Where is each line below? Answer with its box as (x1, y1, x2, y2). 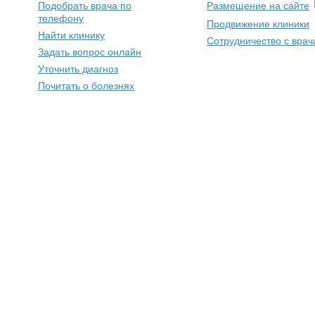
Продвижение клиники (207, 18, 309, 30)
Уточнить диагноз (38, 63, 118, 75)
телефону (38, 13, 84, 24)
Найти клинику (38, 30, 105, 41)
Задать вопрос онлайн (38, 46, 141, 58)
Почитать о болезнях (38, 80, 134, 91)
